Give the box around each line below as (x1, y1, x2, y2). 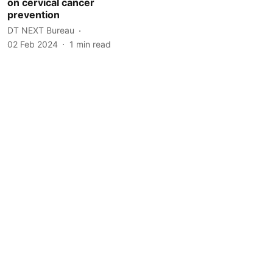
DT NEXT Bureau (7, 25, 74, 35)
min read (76, 38, 111, 49)
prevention (7, 8, 60, 21)
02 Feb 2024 (7, 38, 58, 49)
